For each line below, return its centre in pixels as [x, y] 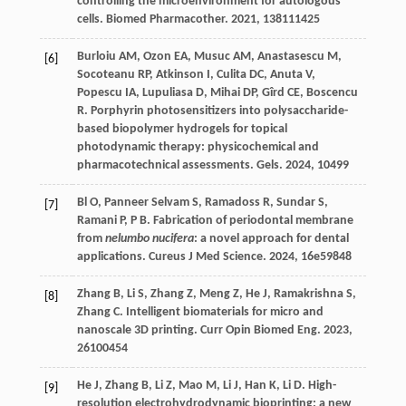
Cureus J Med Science [205, 257]
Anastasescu [290, 57]
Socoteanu [106, 75]
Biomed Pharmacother [165, 20]
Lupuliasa [167, 93]
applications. [112, 257]
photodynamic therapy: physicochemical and [198, 148]
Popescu [99, 93]
